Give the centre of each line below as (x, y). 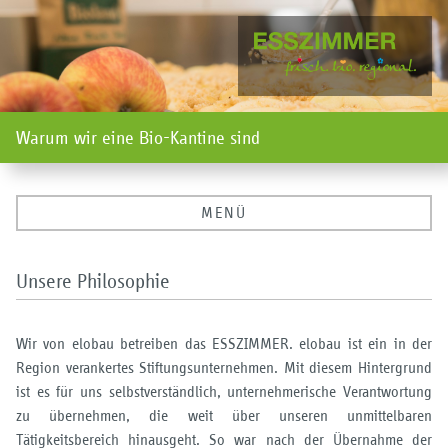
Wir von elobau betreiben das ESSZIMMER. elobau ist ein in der (224, 343)
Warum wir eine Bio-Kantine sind (138, 137)
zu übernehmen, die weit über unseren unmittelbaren (224, 415)
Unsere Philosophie (93, 280)
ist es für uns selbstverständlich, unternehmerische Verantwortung (224, 391)
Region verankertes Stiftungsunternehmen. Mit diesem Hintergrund (224, 367)
